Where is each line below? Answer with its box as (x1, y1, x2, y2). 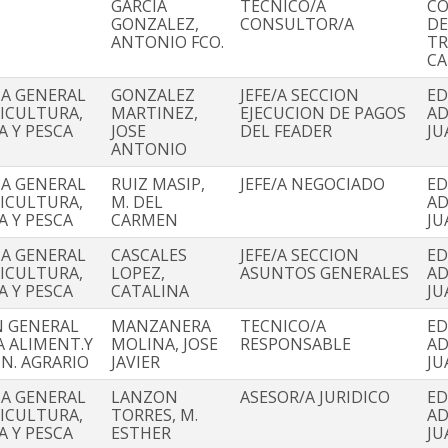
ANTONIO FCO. (111, 31, 224, 54)
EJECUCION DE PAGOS (240, 102, 406, 125)
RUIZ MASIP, (111, 173, 205, 196)
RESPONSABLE (240, 333, 351, 356)
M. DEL (111, 191, 163, 214)
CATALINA (111, 280, 189, 303)
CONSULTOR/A (240, 13, 354, 36)
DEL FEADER (240, 120, 332, 143)
